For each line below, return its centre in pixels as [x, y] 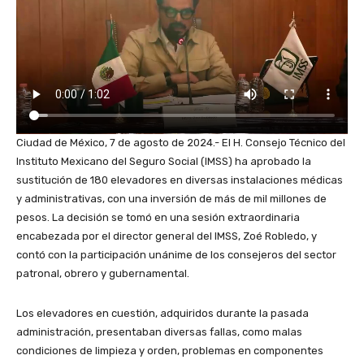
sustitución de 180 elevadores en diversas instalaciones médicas [180, 180]
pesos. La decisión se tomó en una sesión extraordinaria [158, 218]
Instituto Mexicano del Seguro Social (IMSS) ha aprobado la [164, 162]
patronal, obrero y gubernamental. [103, 274]
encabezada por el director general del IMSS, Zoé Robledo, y [167, 236]
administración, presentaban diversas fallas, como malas [159, 332]
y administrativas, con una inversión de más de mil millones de [171, 199]
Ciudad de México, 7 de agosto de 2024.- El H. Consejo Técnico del [181, 143]
